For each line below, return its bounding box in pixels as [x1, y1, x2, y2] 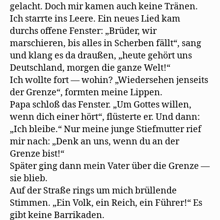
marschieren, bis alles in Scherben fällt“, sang [10, 37, 201, 49]
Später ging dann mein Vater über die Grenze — [10, 160, 210, 172]
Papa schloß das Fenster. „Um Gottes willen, [10, 99, 192, 110]
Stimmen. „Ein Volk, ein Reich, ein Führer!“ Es [10, 197, 202, 209]
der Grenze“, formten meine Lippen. [10, 86, 163, 98]
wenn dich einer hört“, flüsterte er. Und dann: [10, 111, 200, 123]
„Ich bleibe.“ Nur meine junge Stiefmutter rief [10, 123, 201, 135]
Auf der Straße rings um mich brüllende [10, 185, 177, 196]
